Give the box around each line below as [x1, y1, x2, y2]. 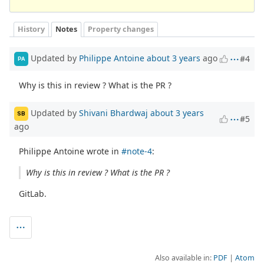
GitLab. [19, 187, 47, 199]
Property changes [88, 24, 154, 35]
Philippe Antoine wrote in [19, 145, 122, 157]
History [18, 24, 45, 35]
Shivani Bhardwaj [79, 107, 148, 118]
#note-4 [121, 145, 153, 157]
